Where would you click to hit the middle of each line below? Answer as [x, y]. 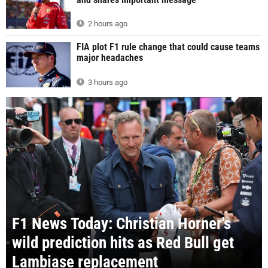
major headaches [110, 58]
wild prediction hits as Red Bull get [123, 243]
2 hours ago [107, 24]
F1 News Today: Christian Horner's [121, 223]
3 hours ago [107, 83]
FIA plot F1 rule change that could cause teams [168, 47]
